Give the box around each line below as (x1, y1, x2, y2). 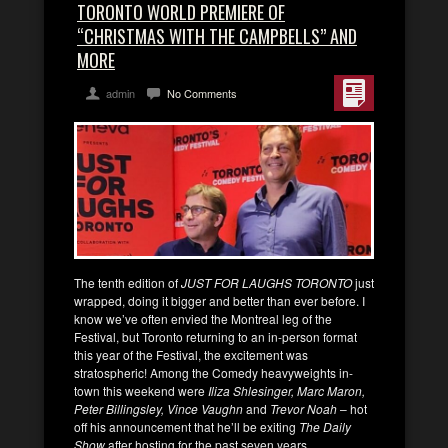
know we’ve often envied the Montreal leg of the (74, 309, 332, 327)
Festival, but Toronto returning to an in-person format (74, 327, 357, 345)
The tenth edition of (74, 273, 181, 291)
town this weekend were (74, 381, 208, 399)
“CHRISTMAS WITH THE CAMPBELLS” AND (77, 23, 357, 49)
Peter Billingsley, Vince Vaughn (74, 399, 243, 417)
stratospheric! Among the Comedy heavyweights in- (74, 363, 353, 381)
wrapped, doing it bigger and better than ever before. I (74, 291, 365, 309)
